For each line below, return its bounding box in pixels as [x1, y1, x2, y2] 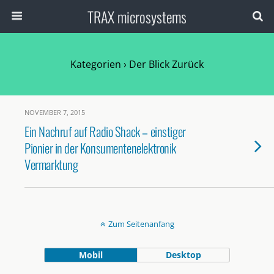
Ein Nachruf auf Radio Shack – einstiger [24, 122, 186, 141]
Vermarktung [24, 155, 78, 174]
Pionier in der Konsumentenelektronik [24, 138, 177, 157]
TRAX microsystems [87, 6, 187, 28]
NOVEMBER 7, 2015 [24, 108, 85, 117]
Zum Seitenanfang [108, 218, 174, 229]
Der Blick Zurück [127, 57, 204, 71]
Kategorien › [70, 57, 127, 71]
